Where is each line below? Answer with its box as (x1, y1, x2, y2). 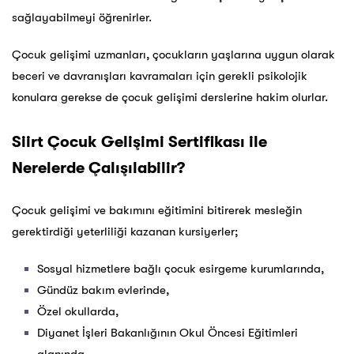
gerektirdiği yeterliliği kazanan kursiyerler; (12, 224, 238, 239)
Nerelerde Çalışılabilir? (12, 159, 185, 178)
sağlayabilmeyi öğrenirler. (12, 10, 152, 25)
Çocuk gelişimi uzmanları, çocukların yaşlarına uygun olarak (12, 47, 335, 62)
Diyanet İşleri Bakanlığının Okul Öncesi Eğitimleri (37, 326, 298, 341)
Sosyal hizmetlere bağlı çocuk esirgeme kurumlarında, (37, 262, 324, 277)
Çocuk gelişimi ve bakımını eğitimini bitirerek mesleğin (12, 203, 302, 218)
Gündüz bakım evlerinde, (37, 283, 169, 298)
